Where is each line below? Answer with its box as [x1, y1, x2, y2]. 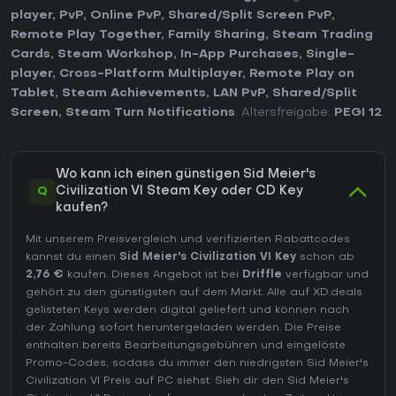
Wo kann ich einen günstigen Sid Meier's [56, 169, 316, 181]
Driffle [242, 270, 282, 281]
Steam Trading [272, 29, 373, 42]
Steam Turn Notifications [65, 107, 235, 119]
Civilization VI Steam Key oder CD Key [56, 186, 303, 198]
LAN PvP [213, 88, 265, 100]
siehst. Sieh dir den [173, 376, 287, 387]
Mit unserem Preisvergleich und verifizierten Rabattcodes [26, 234, 350, 246]
